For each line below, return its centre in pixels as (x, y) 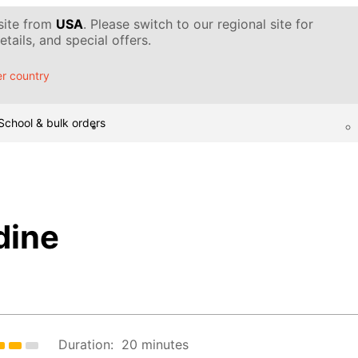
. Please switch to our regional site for (198, 24)
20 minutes (155, 345)
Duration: (86, 345)
